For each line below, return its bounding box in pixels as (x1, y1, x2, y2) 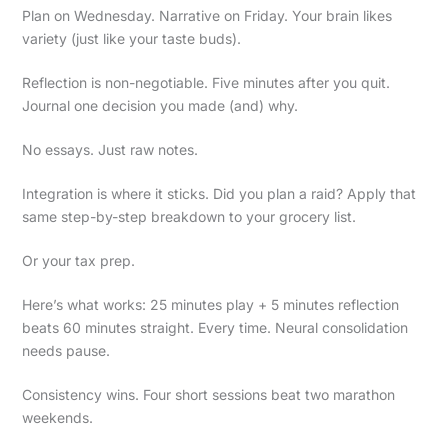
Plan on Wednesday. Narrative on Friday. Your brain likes (21, 7, 392, 25)
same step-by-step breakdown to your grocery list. (21, 208, 356, 226)
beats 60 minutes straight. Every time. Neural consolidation (21, 319, 408, 337)
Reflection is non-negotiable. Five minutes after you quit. (21, 74, 390, 92)
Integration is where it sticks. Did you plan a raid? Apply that (21, 185, 416, 203)
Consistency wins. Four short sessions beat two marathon (21, 386, 395, 404)
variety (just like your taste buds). (21, 30, 241, 48)
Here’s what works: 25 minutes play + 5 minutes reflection (21, 296, 399, 314)
